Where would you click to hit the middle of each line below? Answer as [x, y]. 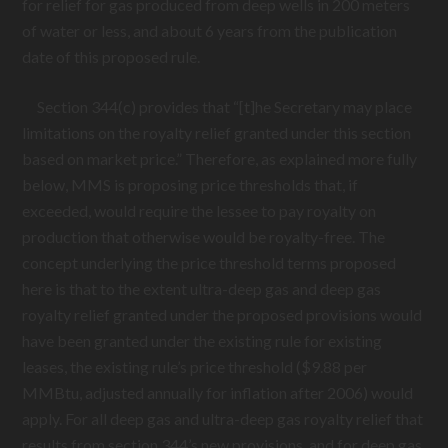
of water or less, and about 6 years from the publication [210, 30]
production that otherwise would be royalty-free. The [204, 236]
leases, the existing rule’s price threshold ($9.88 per [195, 366]
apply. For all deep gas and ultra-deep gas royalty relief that [223, 418]
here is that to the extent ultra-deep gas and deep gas [202, 288]
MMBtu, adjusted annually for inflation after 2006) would [218, 392]
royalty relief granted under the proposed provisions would [222, 314]
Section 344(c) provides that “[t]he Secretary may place [217, 106]
